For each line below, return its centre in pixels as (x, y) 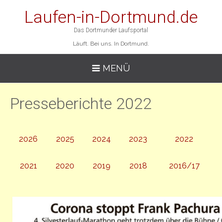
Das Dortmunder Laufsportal (111, 30)
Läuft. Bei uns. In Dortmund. (111, 44)
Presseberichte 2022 (81, 104)
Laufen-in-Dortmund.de (111, 17)
